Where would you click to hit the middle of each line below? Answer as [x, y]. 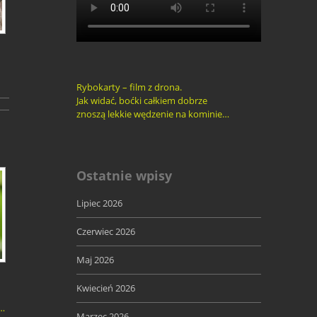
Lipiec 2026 [99, 203]
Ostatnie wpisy [124, 176]
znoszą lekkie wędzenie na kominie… [152, 114]
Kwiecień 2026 [105, 288]
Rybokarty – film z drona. [129, 87]
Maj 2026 [95, 260]
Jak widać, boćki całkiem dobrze [142, 101]
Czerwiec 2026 [105, 232]
